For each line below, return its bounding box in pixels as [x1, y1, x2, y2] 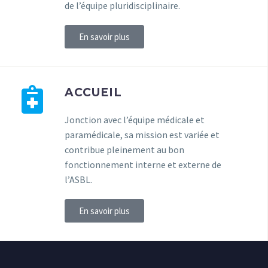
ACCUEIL [65, 85, 122, 99]
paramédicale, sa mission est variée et [65, 128, 220, 141]
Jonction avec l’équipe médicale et [65, 113, 205, 126]
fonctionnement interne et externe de [65, 158, 221, 170]
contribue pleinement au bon [65, 143, 184, 156]
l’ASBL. [65, 173, 92, 185]
